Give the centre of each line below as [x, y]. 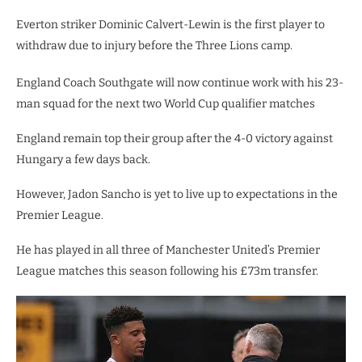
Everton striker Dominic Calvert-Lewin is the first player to [170, 25]
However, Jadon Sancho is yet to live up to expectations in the [177, 195]
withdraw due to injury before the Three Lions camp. [154, 46]
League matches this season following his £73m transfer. [167, 271]
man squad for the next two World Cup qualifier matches [166, 104]
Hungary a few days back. [83, 160]
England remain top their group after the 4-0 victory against [175, 139]
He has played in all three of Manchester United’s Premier [168, 250]
